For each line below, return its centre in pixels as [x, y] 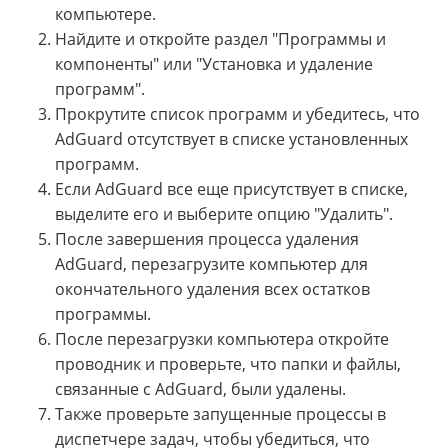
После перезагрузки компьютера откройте [222, 338]
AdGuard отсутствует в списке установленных [231, 138]
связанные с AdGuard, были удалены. [200, 388]
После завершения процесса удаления [207, 238]
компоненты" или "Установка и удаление [214, 63]
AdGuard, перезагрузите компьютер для [211, 263]
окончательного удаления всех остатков [212, 288]
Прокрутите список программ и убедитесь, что [237, 113]
